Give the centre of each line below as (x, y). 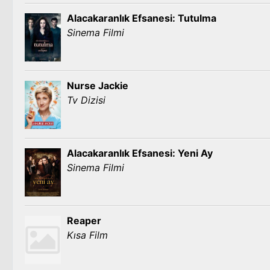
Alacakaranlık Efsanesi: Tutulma (142, 18)
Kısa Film (87, 235)
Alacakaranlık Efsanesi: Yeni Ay (140, 153)
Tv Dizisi (86, 100)
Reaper (84, 221)
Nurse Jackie (98, 86)
